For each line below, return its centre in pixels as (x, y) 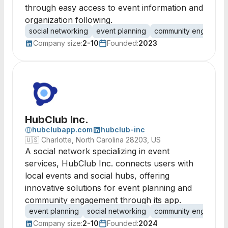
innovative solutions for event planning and (108, 188)
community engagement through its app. (103, 200)
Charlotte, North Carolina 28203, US (101, 140)
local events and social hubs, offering (97, 176)
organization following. (69, 20)
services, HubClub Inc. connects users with (109, 163)
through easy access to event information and (114, 8)
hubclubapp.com (62, 130)
